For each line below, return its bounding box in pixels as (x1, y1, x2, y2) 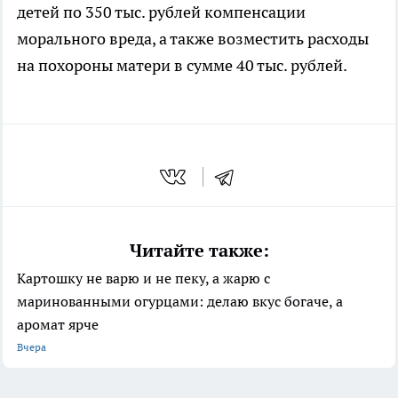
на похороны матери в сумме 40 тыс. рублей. (17, 54, 347, 76)
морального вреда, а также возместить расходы (17, 28, 369, 49)
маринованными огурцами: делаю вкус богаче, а (17, 292, 343, 311)
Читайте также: (129, 239, 269, 263)
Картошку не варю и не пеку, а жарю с (17, 269, 270, 288)
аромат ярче (17, 315, 99, 334)
